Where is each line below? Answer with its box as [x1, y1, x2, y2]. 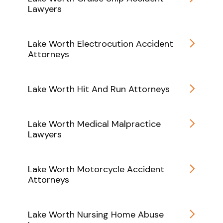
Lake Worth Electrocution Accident [28, 37, 173, 50]
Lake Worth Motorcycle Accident [28, 163, 164, 175]
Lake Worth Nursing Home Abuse [28, 208, 164, 221]
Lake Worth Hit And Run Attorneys [28, 83, 170, 95]
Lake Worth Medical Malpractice [28, 117, 161, 130]
